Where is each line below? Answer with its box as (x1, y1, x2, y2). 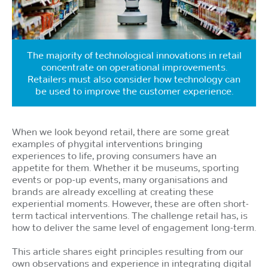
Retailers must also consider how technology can (28, 72, 240, 85)
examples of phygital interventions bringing (12, 137, 203, 150)
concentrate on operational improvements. (41, 60, 227, 73)
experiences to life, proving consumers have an (12, 149, 217, 162)
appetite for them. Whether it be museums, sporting (12, 161, 239, 173)
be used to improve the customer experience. (35, 84, 233, 97)
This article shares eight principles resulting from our (12, 245, 243, 257)
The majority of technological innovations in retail (26, 48, 242, 61)
